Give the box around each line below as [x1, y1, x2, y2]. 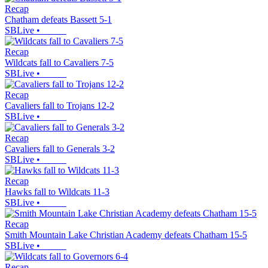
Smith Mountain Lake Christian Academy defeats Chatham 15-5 [5, 230, 247, 240]
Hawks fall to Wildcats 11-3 [5, 187, 109, 197]
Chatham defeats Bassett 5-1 [5, 14, 112, 25]
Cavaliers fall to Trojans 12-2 [5, 100, 114, 111]
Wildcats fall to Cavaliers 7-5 [5, 57, 114, 68]
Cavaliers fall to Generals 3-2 [5, 144, 115, 154]
